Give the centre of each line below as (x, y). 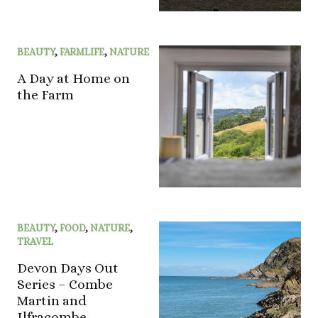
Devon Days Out (68, 268)
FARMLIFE (82, 52)
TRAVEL (35, 242)
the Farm (45, 95)
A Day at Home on (73, 79)
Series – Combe (65, 285)
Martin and (52, 301)
